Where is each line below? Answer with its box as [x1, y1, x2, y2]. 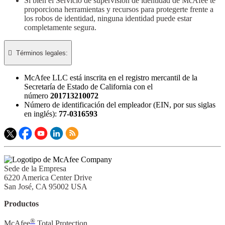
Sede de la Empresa [4, 164, 66, 173]
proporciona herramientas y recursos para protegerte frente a [24, 5, 213, 14]
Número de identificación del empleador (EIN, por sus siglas [24, 100, 215, 109]
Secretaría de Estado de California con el [24, 82, 153, 91]
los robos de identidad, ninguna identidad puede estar [24, 14, 192, 23]
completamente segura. [24, 23, 96, 32]
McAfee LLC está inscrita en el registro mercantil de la [24, 73, 197, 82]
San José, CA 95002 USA [4, 182, 87, 191]
